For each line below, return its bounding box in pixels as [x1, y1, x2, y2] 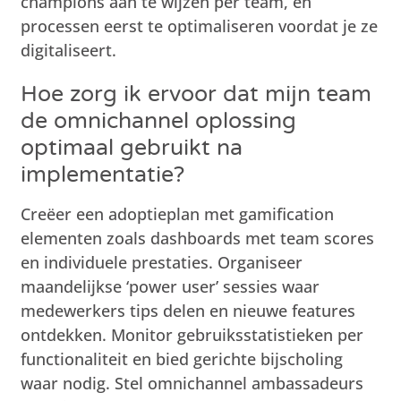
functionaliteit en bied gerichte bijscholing [21, 347, 344, 370]
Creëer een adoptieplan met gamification [21, 202, 335, 225]
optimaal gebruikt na [21, 133, 243, 161]
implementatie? [21, 160, 185, 188]
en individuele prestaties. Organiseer [21, 251, 303, 273]
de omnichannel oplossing [21, 107, 297, 134]
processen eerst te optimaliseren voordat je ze [21, 14, 379, 37]
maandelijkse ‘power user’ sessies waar [21, 275, 320, 297]
